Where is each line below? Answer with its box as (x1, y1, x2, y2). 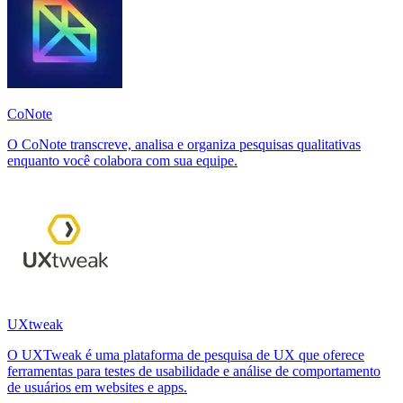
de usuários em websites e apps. (7, 379, 187, 395)
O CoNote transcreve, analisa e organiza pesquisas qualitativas (7, 136, 361, 152)
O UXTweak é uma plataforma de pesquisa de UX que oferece (7, 346, 364, 363)
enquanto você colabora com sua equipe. (7, 152, 237, 168)
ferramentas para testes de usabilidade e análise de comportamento (7, 363, 381, 379)
